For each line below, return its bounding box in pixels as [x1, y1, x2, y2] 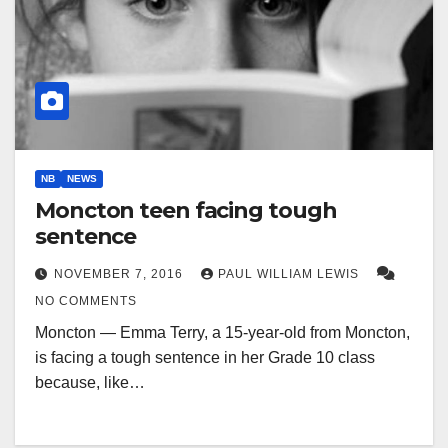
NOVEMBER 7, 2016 [54, 267, 187, 282]
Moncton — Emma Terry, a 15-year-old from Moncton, [35, 324, 410, 342]
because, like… [35, 374, 145, 392]
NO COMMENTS [35, 294, 137, 309]
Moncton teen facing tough [35, 197, 337, 225]
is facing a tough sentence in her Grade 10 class [35, 349, 375, 367]
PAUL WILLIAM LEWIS [218, 267, 363, 282]
